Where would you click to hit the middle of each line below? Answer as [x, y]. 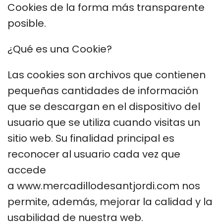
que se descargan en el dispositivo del [104, 106]
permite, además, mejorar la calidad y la [110, 201]
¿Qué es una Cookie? [60, 49]
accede [27, 170]
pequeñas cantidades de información [103, 90]
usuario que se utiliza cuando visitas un [104, 122]
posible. [28, 23]
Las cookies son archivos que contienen [107, 75]
